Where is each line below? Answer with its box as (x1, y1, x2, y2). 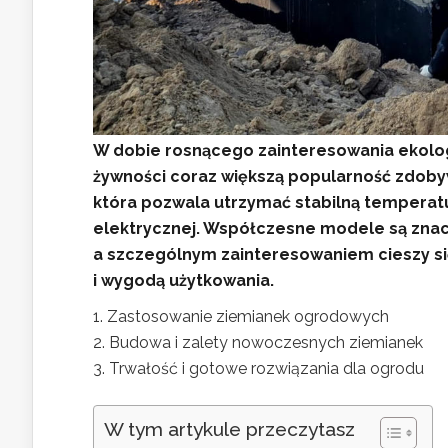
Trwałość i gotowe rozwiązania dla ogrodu (109, 359, 424, 379)
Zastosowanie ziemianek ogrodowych (107, 307, 389, 327)
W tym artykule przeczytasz (104, 418, 355, 441)
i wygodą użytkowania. (93, 271, 274, 291)
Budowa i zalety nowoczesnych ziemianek (109, 333, 423, 353)
